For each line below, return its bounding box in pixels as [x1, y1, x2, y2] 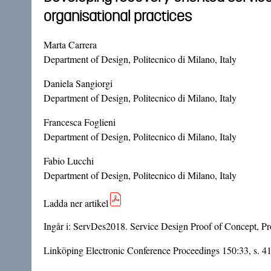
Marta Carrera [44, 38, 97, 51]
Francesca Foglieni [44, 115, 116, 128]
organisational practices [44, 5, 192, 25]
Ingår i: [44, 219, 73, 232]
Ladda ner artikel [44, 196, 108, 209]
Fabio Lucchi [44, 154, 94, 167]
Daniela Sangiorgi [44, 76, 113, 90]
